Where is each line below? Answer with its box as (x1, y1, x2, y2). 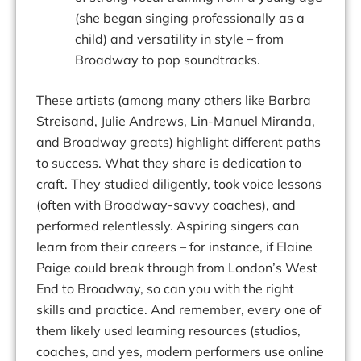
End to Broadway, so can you (36, 280, 210, 297)
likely (70, 322, 101, 339)
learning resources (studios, (136, 322, 301, 339)
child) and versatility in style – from (75, 31, 284, 48)
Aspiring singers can (176, 218, 299, 234)
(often (36, 197, 71, 214)
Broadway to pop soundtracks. (75, 52, 260, 68)
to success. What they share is (36, 155, 222, 172)
